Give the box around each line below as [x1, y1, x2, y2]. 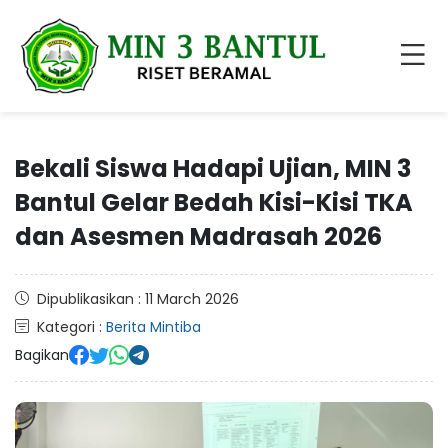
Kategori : [37, 316, 106, 337]
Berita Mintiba [106, 316, 201, 337]
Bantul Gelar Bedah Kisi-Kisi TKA [15, 185, 413, 219]
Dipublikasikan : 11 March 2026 [37, 288, 239, 309]
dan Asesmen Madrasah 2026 [15, 219, 382, 253]
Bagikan [15, 345, 69, 365]
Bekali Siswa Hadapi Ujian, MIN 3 [15, 151, 411, 185]
